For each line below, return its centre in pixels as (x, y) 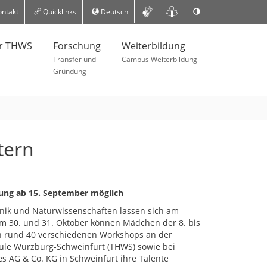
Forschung (77, 46)
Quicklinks (58, 12)
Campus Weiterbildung (159, 59)
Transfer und (74, 59)
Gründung (70, 71)
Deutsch (113, 12)
